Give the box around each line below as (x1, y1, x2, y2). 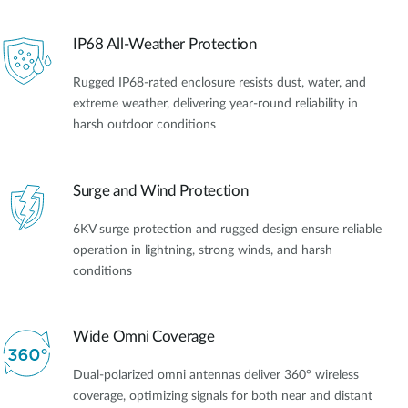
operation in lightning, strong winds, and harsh (73, 243, 332, 257)
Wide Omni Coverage (73, 329, 215, 345)
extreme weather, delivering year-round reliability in (73, 97, 358, 111)
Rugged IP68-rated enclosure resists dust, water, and (73, 76, 366, 90)
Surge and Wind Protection (73, 182, 249, 199)
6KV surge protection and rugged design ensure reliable (73, 222, 382, 236)
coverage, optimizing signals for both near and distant (73, 390, 372, 403)
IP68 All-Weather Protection (73, 36, 257, 53)
